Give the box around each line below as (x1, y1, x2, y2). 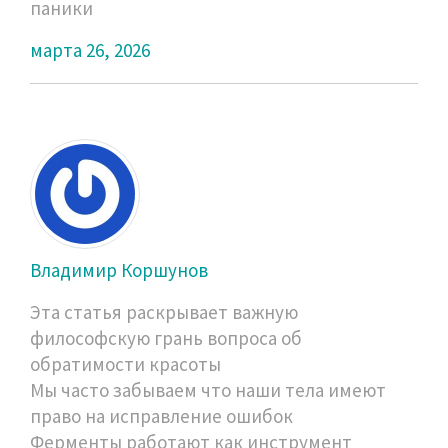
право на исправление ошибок (30, 403, 293, 428)
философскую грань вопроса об (30, 325, 302, 350)
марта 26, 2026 (30, 37, 150, 62)
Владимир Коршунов (30, 257, 208, 282)
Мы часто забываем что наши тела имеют (30, 377, 386, 402)
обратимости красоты (30, 351, 221, 376)
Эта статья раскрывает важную (30, 299, 298, 324)
